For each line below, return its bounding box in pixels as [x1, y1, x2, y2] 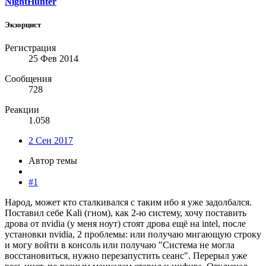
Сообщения [5, 74, 52, 84]
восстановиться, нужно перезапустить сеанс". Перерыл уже [5, 251, 247, 261]
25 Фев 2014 [28, 53, 78, 64]
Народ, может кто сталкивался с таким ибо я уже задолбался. [5, 197, 252, 208]
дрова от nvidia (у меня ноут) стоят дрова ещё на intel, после [5, 218, 246, 229]
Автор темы [28, 156, 77, 166]
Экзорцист [5, 20, 41, 30]
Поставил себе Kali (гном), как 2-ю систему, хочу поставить [5, 208, 246, 218]
